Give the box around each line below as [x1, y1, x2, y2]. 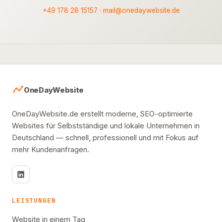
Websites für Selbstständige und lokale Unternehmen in [12, 121, 200, 130]
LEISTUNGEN [12, 196, 56, 205]
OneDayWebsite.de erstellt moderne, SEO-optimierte [12, 109, 193, 118]
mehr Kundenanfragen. [12, 145, 89, 154]
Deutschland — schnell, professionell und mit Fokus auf [12, 133, 199, 142]
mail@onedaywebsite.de [103, 6, 180, 14]
